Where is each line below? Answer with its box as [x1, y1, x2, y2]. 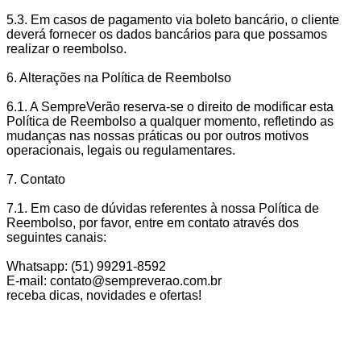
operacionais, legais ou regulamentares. [6, 143, 235, 157]
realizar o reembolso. [6, 42, 127, 56]
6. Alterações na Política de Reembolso [6, 71, 231, 85]
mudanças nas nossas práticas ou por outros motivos [6, 129, 309, 143]
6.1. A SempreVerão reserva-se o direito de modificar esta [6, 100, 334, 114]
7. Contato [6, 172, 65, 186]
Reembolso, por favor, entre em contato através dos [6, 216, 299, 230]
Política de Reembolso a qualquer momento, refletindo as [6, 114, 334, 128]
